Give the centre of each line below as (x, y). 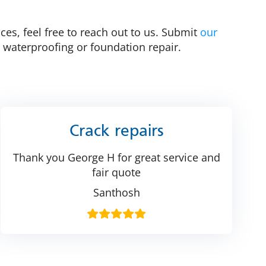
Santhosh (116, 193)
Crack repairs (116, 132)
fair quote (116, 172)
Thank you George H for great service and (116, 158)
